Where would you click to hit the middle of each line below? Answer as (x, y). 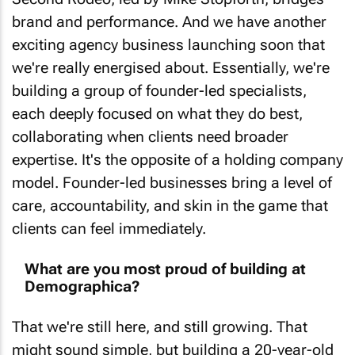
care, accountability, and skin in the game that (170, 193)
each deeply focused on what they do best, (157, 101)
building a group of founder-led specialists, (159, 78)
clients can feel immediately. (109, 216)
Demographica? (82, 273)
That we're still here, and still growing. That (160, 315)
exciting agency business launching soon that (168, 32)
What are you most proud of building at (165, 256)
